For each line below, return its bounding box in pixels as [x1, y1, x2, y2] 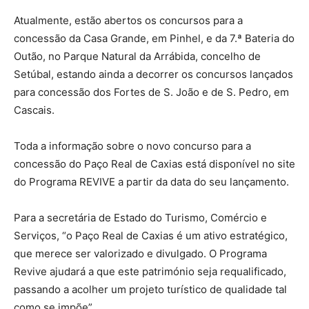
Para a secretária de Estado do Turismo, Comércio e [14, 211, 267, 225]
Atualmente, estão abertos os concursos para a [14, 14, 243, 28]
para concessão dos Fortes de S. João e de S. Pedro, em [14, 86, 289, 99]
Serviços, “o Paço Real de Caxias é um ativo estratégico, [14, 229, 288, 243]
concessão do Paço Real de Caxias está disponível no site [14, 157, 295, 171]
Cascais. [14, 103, 54, 117]
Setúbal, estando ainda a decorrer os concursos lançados [14, 68, 293, 81]
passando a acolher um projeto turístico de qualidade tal [14, 283, 287, 297]
